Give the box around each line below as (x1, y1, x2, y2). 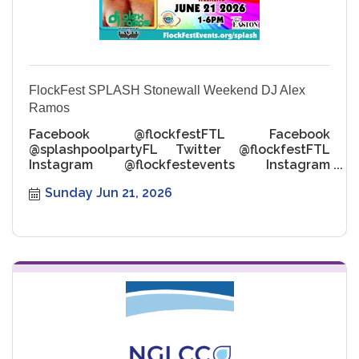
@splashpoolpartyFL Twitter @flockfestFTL (29, 141, 330, 157)
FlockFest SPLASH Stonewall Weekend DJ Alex (29, 83, 305, 97)
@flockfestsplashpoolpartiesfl (29, 171, 217, 188)
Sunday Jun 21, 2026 (45, 185, 172, 201)
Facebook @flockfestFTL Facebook (29, 126, 330, 142)
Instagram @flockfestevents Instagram (29, 156, 330, 172)
